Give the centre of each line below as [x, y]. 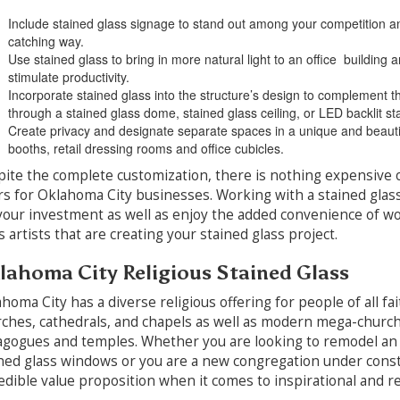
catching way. [46, 41]
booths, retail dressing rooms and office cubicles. [146, 148]
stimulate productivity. [68, 76]
